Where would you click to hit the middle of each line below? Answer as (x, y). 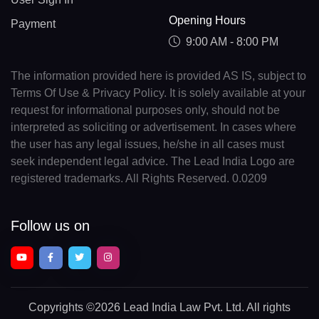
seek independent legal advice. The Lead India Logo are (153, 162)
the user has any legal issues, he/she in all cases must (147, 145)
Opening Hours (207, 21)
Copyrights (57, 308)
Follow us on (50, 226)
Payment (33, 23)
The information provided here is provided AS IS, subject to (158, 76)
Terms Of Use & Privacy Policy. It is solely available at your (158, 93)
